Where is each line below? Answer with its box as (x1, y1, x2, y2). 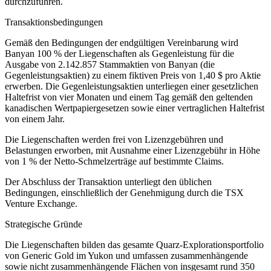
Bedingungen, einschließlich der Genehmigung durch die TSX (5, 187, 244, 198)
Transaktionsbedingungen (5, 16, 103, 27)
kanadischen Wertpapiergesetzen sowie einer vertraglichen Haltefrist (5, 102, 264, 113)
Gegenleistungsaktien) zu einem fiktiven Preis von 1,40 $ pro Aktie (5, 70, 261, 80)
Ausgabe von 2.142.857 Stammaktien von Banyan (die (5, 59, 215, 70)
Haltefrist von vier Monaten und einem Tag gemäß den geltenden (5, 91, 253, 102)
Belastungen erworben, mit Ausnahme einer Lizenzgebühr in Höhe (5, 145, 260, 155)
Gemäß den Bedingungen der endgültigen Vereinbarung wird (5, 37, 238, 48)
